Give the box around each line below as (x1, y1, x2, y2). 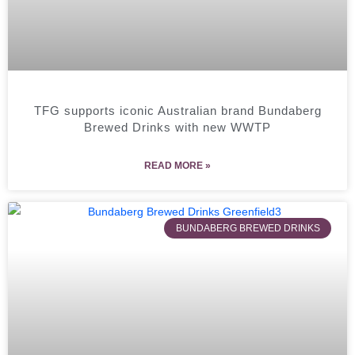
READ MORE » (144, 159, 211, 171)
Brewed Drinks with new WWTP (84, 120, 271, 134)
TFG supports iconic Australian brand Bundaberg (33, 103, 322, 117)
